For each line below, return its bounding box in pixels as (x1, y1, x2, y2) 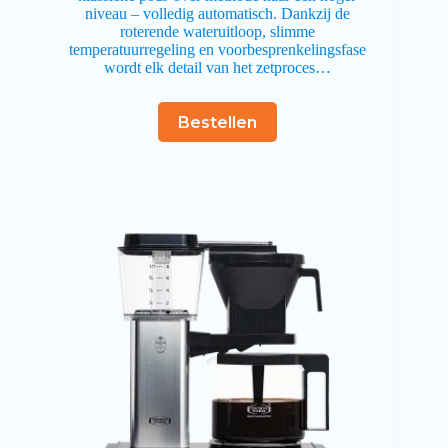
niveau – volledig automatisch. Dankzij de (84, 5, 350, 23)
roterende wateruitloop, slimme (119, 23, 315, 41)
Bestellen (177, 112, 257, 132)
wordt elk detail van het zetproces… (103, 59, 331, 77)
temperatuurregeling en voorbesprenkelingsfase (68, 41, 366, 59)
